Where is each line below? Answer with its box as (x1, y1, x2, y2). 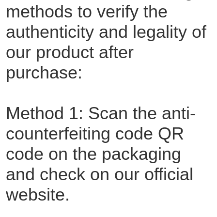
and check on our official (5, 164, 193, 185)
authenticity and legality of (5, 22, 206, 42)
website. (5, 185, 70, 205)
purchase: (5, 62, 82, 83)
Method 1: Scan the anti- (5, 103, 196, 124)
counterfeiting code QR (5, 124, 184, 144)
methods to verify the (5, 1, 168, 22)
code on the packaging (5, 144, 181, 164)
